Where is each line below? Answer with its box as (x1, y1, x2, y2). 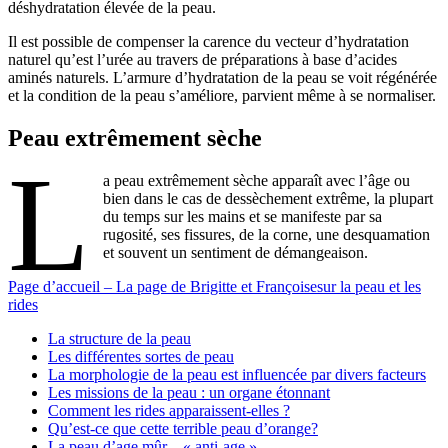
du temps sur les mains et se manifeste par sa (103, 208, 383, 226)
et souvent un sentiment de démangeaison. (103, 244, 369, 262)
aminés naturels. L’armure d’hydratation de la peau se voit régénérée (8, 69, 437, 87)
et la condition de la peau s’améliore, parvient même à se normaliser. (8, 87, 436, 105)
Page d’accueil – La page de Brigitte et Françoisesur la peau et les (8, 278, 421, 296)
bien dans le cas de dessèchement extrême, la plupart (103, 190, 434, 208)
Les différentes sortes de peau (48, 348, 234, 366)
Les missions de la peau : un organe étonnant (48, 384, 330, 402)
